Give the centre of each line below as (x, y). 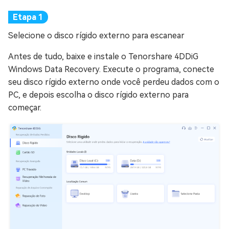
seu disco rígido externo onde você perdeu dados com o (114, 82)
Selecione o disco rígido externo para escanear (96, 36)
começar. (25, 108)
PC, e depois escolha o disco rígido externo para (98, 95)
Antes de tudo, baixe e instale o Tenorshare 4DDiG (103, 56)
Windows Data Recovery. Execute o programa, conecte (111, 69)
